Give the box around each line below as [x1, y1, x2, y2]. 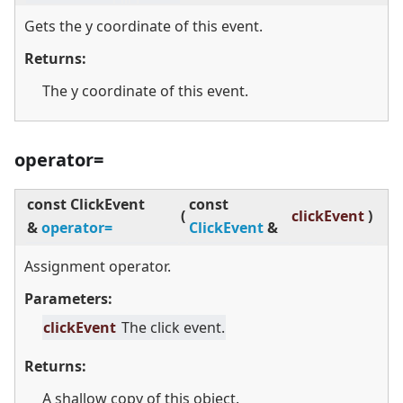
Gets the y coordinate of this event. [24, 16, 263, 37]
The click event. [121, 318, 225, 338]
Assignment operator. [24, 256, 171, 277]
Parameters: [24, 289, 112, 309]
